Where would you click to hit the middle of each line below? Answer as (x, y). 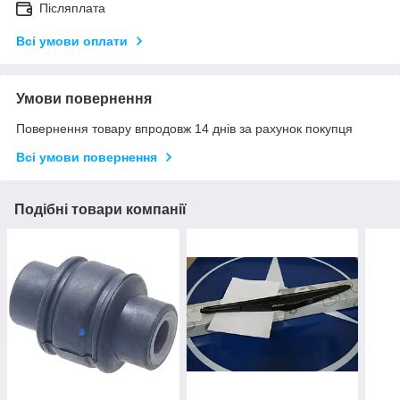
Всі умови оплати (72, 41)
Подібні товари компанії (100, 209)
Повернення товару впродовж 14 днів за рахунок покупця (184, 128)
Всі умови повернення (87, 157)
